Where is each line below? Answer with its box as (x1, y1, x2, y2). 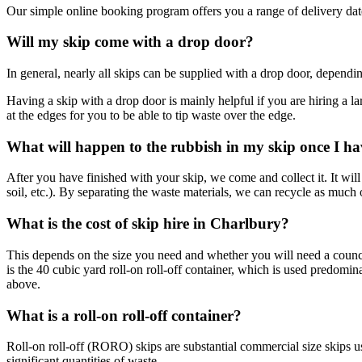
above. (6, 276, 40, 291)
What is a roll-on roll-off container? (6, 306, 242, 324)
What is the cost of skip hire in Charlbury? (6, 215, 289, 233)
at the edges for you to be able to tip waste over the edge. (6, 108, 296, 123)
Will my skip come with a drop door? (6, 33, 254, 51)
